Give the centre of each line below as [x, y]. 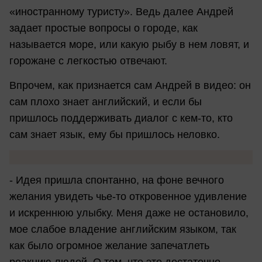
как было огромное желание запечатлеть [109, 246]
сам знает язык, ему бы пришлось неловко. [115, 134]
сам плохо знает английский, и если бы [106, 101]
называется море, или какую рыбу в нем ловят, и [129, 45]
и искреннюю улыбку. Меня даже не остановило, [129, 213]
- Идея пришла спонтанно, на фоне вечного [117, 180]
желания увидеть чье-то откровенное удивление [128, 197]
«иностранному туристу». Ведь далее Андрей [121, 12]
